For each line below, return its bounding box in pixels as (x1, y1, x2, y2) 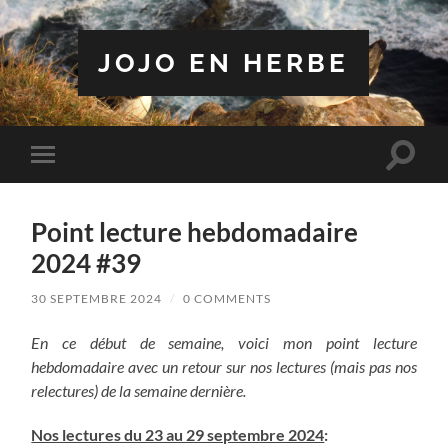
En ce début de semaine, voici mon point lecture (31, 332, 417, 352)
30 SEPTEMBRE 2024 (31, 290, 163, 306)
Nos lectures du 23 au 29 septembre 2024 (31, 424, 325, 444)
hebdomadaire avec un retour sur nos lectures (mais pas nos (31, 356, 417, 376)
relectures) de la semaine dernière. (31, 380, 247, 400)
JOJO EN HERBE (98, 47, 350, 78)
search (399, 167, 445, 187)
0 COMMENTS (183, 290, 272, 306)
